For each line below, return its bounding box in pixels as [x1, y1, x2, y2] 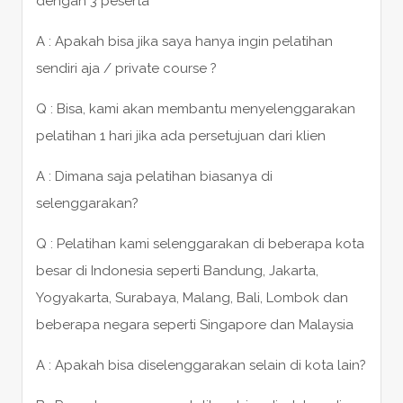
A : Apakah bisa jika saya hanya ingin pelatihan [35, 32, 333, 49]
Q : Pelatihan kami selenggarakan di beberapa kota [35, 235, 364, 252]
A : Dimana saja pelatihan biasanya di [35, 167, 273, 184]
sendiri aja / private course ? [35, 59, 217, 76]
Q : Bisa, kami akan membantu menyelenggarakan [35, 100, 355, 117]
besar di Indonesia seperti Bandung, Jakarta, [35, 262, 318, 279]
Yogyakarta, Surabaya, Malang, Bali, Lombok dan [35, 289, 348, 306]
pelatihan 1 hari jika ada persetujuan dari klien [35, 127, 326, 144]
